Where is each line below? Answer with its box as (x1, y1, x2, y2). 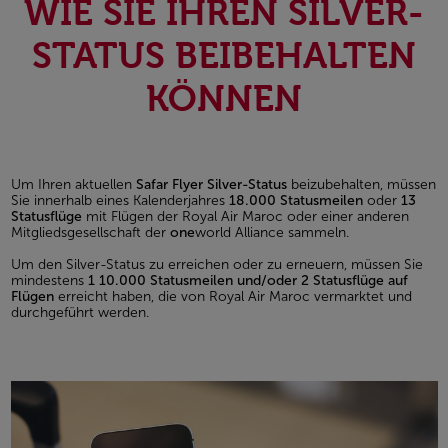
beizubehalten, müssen (286, 176, 436, 194)
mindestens (10, 272, 88, 290)
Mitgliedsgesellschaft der (10, 224, 170, 242)
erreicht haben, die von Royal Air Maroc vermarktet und (53, 288, 412, 306)
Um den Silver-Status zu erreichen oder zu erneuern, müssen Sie (10, 256, 423, 274)
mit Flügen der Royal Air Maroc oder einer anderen (81, 208, 409, 226)
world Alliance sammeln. (194, 224, 349, 242)
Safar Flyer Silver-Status (135, 176, 287, 194)
